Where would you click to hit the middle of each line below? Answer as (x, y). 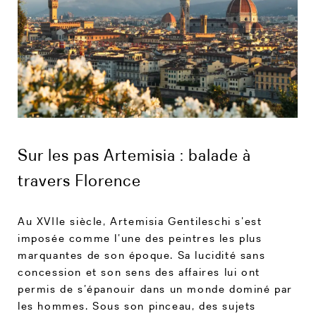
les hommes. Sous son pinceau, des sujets (137, 306)
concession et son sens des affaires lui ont (139, 272)
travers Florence (79, 180)
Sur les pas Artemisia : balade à (134, 154)
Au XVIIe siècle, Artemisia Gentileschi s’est (140, 221)
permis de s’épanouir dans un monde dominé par (156, 289)
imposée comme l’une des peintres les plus (140, 238)
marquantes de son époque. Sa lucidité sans (142, 255)
